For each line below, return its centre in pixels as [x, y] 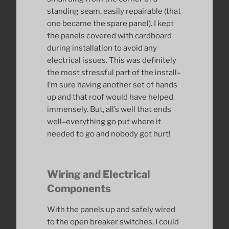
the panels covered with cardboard [109, 36]
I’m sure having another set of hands [112, 85]
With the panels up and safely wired [111, 209]
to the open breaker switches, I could [113, 222]
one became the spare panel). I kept [110, 24]
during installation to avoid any [102, 48]
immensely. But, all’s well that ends [109, 110]
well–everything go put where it [104, 122]
